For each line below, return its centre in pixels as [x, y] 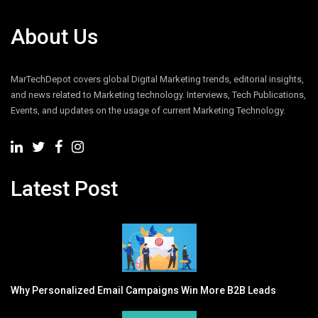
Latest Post [64, 188]
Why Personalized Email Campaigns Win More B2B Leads [143, 290]
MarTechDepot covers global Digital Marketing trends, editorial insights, [157, 79]
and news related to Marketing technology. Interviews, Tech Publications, [158, 94]
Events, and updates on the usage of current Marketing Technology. [148, 110]
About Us [54, 36]
